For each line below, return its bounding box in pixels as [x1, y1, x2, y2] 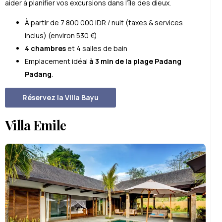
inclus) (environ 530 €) [25, 30, 97, 40]
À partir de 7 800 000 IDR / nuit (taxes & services [25, 17, 183, 27]
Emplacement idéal [25, 56, 89, 66]
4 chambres [25, 43, 66, 53]
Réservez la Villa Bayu [22, 92, 99, 102]
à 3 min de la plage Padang [89, 56, 181, 66]
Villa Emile [5, 116, 66, 134]
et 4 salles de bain [66, 43, 127, 53]
